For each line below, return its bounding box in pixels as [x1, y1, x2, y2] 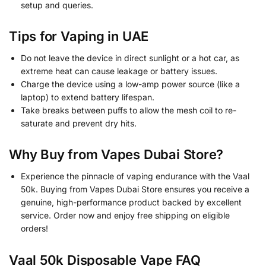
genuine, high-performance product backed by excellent [21, 197, 242, 208]
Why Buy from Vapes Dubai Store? [9, 147, 224, 163]
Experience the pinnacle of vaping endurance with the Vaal [21, 171, 249, 182]
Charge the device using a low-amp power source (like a [21, 79, 240, 90]
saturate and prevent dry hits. [21, 118, 137, 129]
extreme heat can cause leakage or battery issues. [21, 66, 217, 77]
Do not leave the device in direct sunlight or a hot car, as [21, 53, 239, 64]
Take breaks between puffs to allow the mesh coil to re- [21, 105, 236, 116]
